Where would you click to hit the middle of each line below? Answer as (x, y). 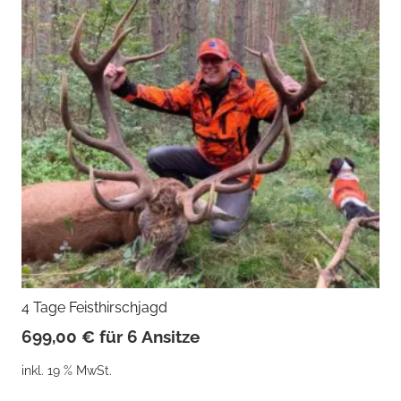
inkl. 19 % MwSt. (67, 371)
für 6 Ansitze (149, 337)
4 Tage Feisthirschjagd (94, 308)
